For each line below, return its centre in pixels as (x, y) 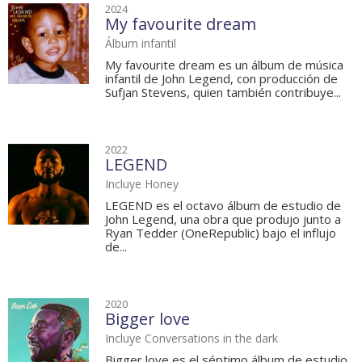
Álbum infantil (141, 44)
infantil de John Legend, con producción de (221, 79)
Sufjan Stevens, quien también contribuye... (223, 93)
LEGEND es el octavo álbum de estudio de (223, 206)
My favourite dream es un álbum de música (224, 65)
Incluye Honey (142, 184)
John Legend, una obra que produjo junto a (223, 219)
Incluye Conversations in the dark (192, 339)
